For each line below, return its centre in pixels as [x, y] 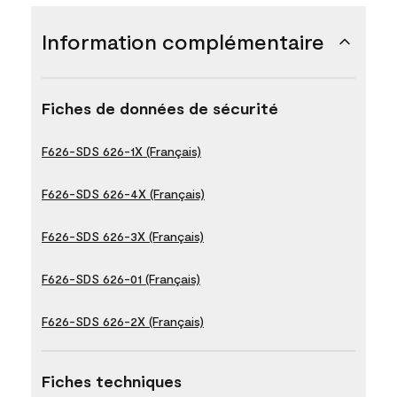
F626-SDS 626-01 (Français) [121, 278]
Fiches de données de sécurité [160, 108]
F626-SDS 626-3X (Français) [123, 236]
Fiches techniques [112, 381]
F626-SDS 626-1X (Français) [121, 151]
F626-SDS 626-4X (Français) [123, 193]
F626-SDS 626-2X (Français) [123, 321]
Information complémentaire [183, 41]
